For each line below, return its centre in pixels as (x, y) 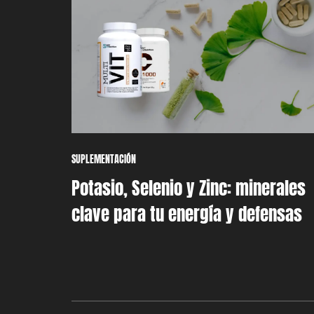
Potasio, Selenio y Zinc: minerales (189, 188)
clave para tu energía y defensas (187, 214)
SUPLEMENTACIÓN (104, 159)
